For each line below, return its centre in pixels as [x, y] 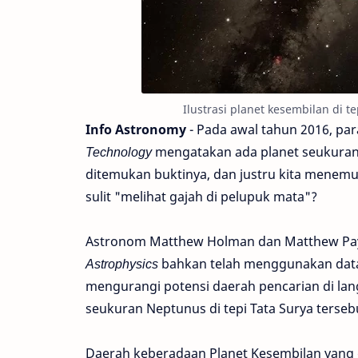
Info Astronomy [136, 129]
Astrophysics [122, 264]
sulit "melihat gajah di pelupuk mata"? [201, 197]
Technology [119, 152]
